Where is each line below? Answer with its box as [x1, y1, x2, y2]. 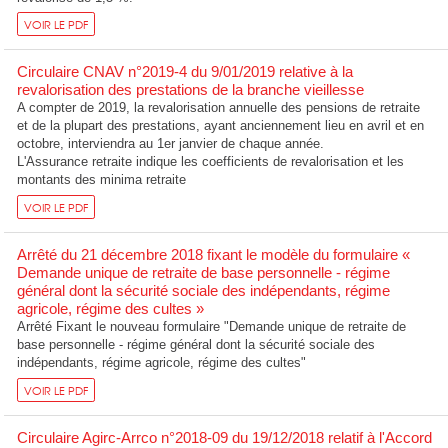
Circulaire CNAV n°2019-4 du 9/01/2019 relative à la [17, 63, 354, 81]
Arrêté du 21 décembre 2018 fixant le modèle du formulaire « [17, 246, 411, 264]
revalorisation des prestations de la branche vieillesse [17, 81, 365, 99]
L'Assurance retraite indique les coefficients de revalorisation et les [17, 154, 405, 170]
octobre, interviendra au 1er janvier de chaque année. [17, 136, 325, 152]
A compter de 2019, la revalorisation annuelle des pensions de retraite [17, 100, 421, 116]
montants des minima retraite [17, 172, 187, 188]
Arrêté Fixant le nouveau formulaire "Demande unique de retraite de [17, 319, 407, 335]
